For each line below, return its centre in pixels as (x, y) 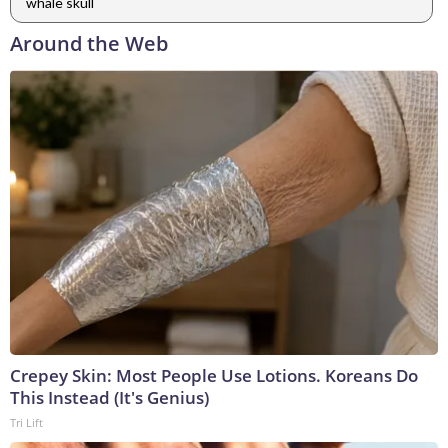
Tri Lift (26, 423)
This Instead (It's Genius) (109, 398)
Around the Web (89, 44)
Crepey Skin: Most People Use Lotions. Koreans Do (214, 376)
